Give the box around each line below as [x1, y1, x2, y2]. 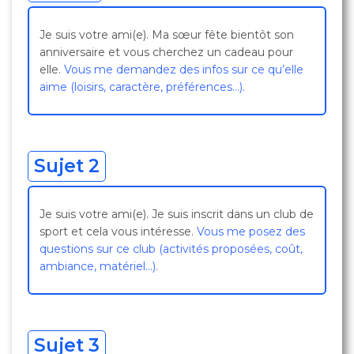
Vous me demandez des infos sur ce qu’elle [64, 62, 303, 77]
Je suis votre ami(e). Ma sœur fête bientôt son [40, 28, 294, 42]
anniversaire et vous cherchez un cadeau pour [40, 45, 293, 59]
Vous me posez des [197, 224, 305, 239]
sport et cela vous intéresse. [40, 224, 197, 239]
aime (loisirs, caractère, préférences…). [40, 80, 245, 94]
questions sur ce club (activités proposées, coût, [40, 242, 303, 256]
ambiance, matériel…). [40, 259, 158, 273]
